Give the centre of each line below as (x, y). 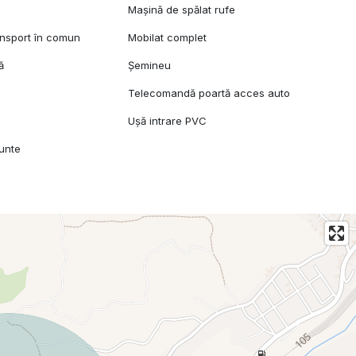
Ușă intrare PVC (168, 121)
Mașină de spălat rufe (182, 10)
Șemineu (150, 66)
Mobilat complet (168, 38)
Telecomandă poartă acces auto (209, 93)
